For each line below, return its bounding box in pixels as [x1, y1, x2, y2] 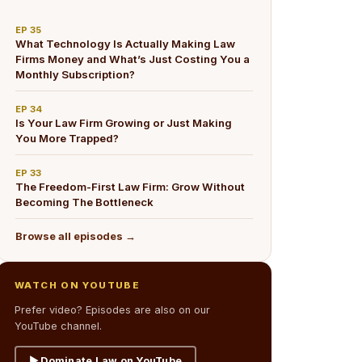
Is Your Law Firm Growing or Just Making [15, 116, 232, 129]
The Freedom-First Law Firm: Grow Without [15, 180, 245, 193]
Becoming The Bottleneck [15, 196, 154, 208]
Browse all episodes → [15, 230, 136, 242]
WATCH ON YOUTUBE [15, 280, 141, 291]
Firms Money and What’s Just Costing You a [15, 53, 250, 65]
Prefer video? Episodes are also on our [15, 304, 210, 316]
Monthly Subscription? [15, 68, 135, 81]
